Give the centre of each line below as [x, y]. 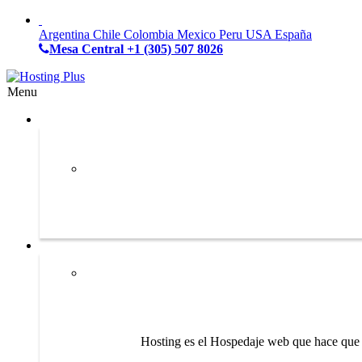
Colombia [149, 34]
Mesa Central [86, 49]
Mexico [196, 34]
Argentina [64, 34]
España [293, 34]
